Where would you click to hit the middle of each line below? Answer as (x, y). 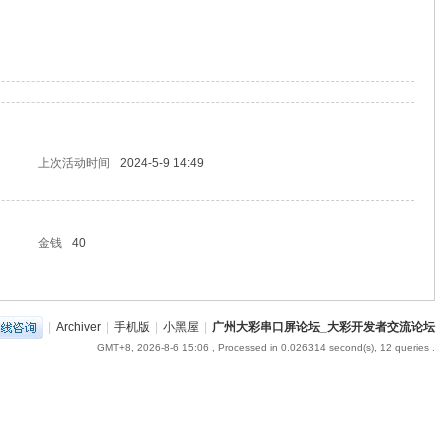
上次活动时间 (74, 163)
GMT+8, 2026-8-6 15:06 (152, 347)
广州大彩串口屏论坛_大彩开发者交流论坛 (323, 326)
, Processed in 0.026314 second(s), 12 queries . (321, 347)
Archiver (78, 326)
